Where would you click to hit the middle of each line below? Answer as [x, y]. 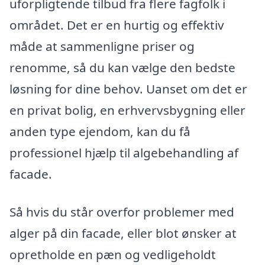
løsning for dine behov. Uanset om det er [128, 89]
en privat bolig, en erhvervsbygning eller [127, 110]
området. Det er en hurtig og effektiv [117, 25]
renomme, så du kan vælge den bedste [122, 67]
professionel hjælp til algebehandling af [124, 153]
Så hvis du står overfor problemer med [122, 211]
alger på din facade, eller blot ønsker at [123, 233]
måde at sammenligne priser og [102, 46]
